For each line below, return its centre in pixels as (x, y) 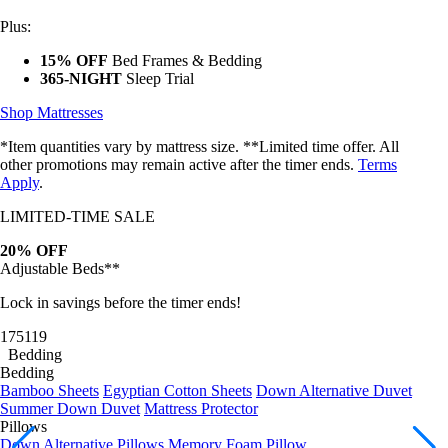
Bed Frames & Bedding (185, 45)
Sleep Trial (158, 63)
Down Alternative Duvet (334, 375)
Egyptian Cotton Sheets (177, 375)
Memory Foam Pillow (237, 429)
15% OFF (74, 45)
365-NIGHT (81, 63)
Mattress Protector (201, 393)
